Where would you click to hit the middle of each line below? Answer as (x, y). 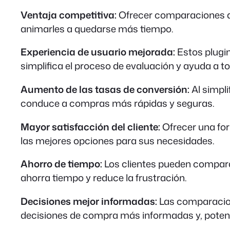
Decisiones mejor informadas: (89, 201)
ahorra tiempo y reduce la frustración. (104, 178)
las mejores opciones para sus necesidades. (118, 140)
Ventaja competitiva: (69, 15)
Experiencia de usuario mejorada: (98, 52)
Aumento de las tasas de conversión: (105, 89)
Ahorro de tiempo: (61, 164)
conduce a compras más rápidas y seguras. (118, 103)
